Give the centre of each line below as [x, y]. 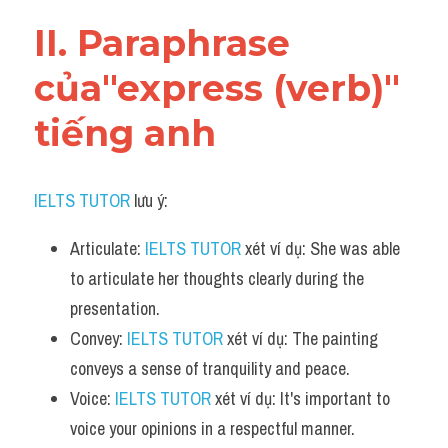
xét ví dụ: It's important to [300, 398]
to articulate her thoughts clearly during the [217, 278]
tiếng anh [125, 133]
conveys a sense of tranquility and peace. [210, 368]
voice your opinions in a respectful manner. [212, 428]
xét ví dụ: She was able [320, 248]
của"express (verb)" [217, 88]
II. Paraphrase [162, 43]
